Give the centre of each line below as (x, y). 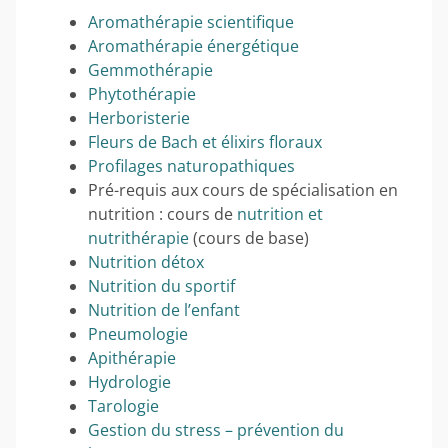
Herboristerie (139, 117)
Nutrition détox (146, 261)
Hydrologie (129, 381)
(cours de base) (249, 237)
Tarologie (123, 405)
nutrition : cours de (162, 213)
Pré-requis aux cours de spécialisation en (243, 189)
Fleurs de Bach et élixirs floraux (205, 141)
